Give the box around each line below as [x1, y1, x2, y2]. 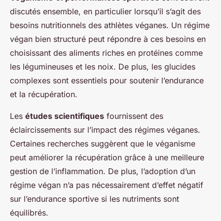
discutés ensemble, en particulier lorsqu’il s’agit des [10, 6, 201, 17]
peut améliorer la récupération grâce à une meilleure [10, 152, 204, 163]
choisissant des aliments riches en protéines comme [10, 48, 203, 58]
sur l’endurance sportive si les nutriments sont [10, 194, 179, 204]
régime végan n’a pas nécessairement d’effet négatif [10, 180, 203, 190]
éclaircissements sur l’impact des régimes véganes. [10, 125, 200, 135]
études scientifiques [25, 111, 104, 121]
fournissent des [104, 111, 163, 121]
